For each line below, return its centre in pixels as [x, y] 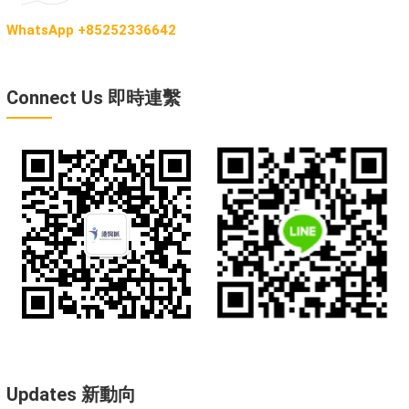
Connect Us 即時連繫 [93, 97]
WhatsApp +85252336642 [91, 30]
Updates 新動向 [71, 394]
